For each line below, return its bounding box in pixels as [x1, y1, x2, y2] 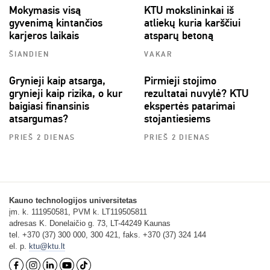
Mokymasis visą [9, 4, 81, 17]
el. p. [9, 242, 29, 251]
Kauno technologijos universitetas [9, 196, 137, 206]
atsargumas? [9, 112, 68, 126]
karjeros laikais [9, 29, 79, 43]
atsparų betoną [144, 29, 213, 43]
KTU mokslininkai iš [144, 4, 234, 17]
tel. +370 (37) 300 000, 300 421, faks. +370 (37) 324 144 [9, 230, 206, 240]
